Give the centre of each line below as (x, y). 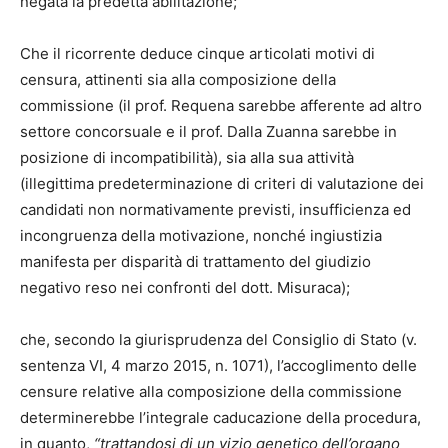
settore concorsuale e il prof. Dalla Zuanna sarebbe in (208, 132)
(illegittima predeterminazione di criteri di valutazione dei (222, 184)
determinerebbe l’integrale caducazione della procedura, (220, 418)
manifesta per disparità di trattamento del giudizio (195, 262)
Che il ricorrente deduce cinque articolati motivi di (197, 54)
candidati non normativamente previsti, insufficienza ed (215, 210)
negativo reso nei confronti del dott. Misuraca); (185, 288)
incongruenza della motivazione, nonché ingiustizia (201, 236)
